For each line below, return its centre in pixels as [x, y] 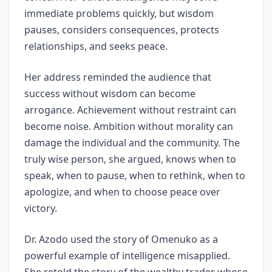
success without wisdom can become [110, 93]
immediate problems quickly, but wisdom [119, 13]
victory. [41, 208]
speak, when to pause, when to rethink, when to [135, 175]
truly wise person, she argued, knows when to [130, 159]
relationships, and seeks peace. [96, 46]
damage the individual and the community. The [132, 142]
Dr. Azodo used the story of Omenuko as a [121, 239]
